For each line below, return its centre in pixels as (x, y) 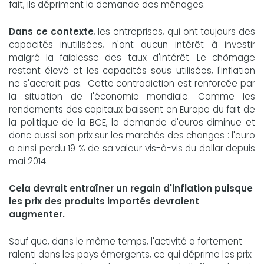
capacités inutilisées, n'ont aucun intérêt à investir (132, 45)
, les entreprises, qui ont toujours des (174, 32)
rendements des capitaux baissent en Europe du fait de (132, 110)
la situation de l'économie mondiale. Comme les (132, 97)
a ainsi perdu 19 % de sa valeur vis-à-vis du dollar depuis (132, 148)
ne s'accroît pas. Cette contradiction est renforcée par (132, 84)
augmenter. (37, 214)
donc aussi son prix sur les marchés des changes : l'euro (132, 136)
